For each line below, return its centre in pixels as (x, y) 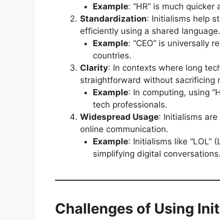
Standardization (113, 18)
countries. (112, 55)
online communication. (124, 129)
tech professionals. (130, 104)
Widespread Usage (119, 117)
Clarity (94, 68)
